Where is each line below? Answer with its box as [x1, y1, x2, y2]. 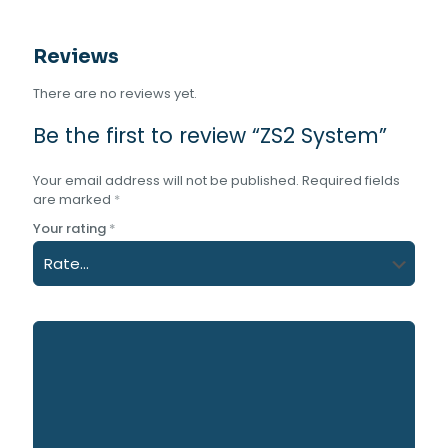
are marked [33, 190, 114, 209]
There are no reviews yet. [33, 84, 197, 103]
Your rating [33, 219, 109, 238]
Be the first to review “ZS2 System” [33, 121, 387, 150]
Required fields [302, 171, 400, 190]
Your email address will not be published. [33, 171, 299, 190]
